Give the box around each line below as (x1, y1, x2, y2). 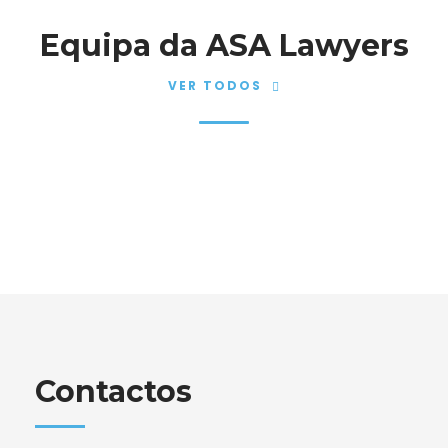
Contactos (35, 373, 192, 411)
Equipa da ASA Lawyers (39, 27, 409, 65)
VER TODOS (167, 77, 262, 95)
